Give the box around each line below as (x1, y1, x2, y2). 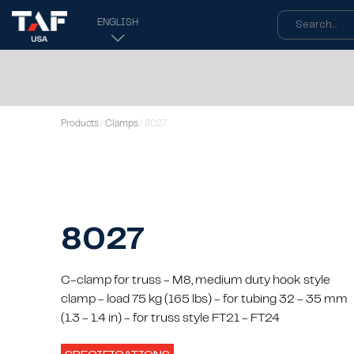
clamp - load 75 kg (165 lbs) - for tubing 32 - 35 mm (61, 294, 348, 305)
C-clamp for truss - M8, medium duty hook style (61, 275, 330, 286)
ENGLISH (97, 19, 138, 27)
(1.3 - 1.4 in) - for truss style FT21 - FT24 (61, 313, 280, 324)
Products (61, 120, 99, 128)
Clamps (105, 120, 138, 128)
